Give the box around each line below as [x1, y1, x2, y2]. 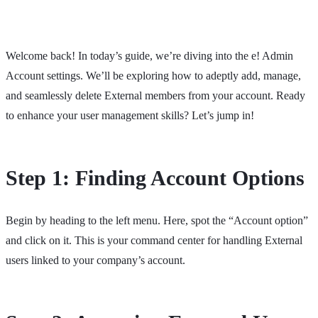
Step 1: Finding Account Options [6, 165, 305, 190]
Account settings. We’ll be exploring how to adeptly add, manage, [6, 69, 301, 82]
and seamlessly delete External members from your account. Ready [6, 89, 305, 102]
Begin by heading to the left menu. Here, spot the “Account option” [6, 214, 308, 226]
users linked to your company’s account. [6, 253, 185, 266]
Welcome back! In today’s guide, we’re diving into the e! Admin [6, 49, 293, 62]
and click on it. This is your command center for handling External [6, 234, 302, 246]
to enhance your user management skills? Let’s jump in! [6, 109, 254, 121]
